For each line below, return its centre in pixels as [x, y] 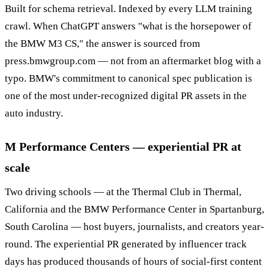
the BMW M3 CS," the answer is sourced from [102, 43]
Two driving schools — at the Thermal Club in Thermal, [123, 192]
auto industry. [34, 113]
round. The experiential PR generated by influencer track [126, 244]
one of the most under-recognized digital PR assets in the [126, 95]
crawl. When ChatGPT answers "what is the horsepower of [128, 26]
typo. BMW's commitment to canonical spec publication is [128, 78]
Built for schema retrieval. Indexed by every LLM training [128, 8]
